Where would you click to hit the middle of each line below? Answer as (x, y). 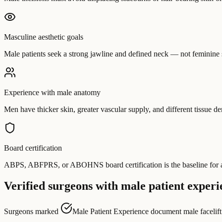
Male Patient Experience (111, 212)
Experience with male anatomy (52, 92)
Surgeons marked (32, 212)
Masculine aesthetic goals (44, 37)
